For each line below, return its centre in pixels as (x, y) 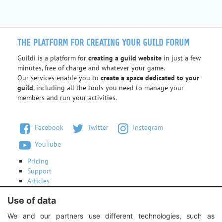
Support (39, 171)
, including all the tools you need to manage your (109, 87)
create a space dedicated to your (150, 78)
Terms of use (46, 191)
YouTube (47, 144)
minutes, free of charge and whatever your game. (91, 68)
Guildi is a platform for (53, 58)
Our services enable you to (59, 78)
